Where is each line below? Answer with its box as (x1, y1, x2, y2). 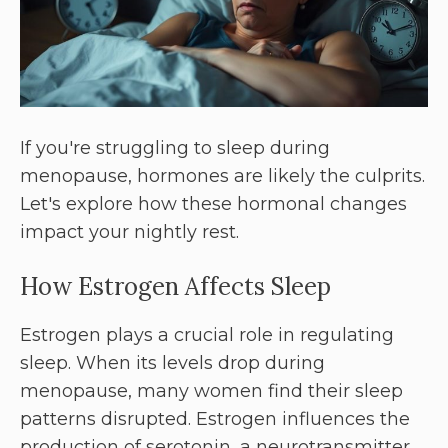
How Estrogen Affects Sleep (20, 271, 331, 303)
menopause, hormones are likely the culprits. (20, 165, 425, 188)
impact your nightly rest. (20, 221, 239, 244)
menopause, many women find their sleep (20, 380, 403, 403)
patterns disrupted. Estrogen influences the (20, 408, 410, 431)
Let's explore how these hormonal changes (20, 193, 407, 216)
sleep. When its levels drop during (20, 352, 325, 375)
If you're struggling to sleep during (20, 137, 330, 160)
